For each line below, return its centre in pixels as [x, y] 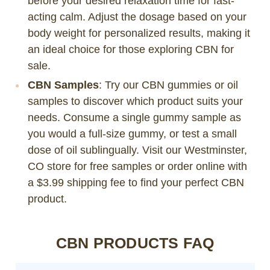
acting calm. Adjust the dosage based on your [137, 17]
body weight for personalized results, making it [139, 33]
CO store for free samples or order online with [138, 166]
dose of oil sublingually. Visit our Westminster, [138, 150]
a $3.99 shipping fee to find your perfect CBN [136, 182]
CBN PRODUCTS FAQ [135, 243]
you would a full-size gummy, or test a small [133, 133]
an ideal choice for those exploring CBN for [131, 49]
